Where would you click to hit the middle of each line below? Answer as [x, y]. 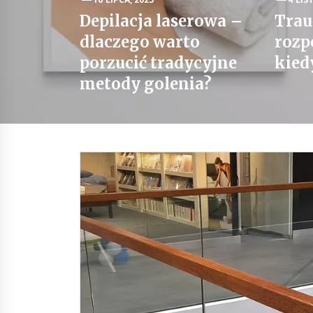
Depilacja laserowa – [161, 21]
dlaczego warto [140, 42]
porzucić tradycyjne [159, 63]
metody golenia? [146, 84]
